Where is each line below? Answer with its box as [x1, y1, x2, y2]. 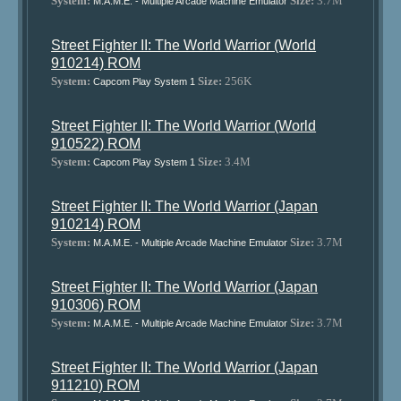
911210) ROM [51, 378, 141, 393]
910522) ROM [51, 136, 141, 151]
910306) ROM [51, 297, 141, 312]
